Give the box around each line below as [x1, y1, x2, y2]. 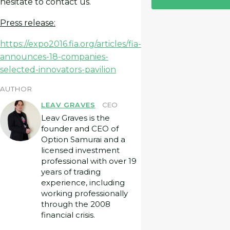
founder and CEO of [41, 124, 119, 134]
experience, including [41, 178, 125, 188]
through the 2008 [41, 199, 110, 209]
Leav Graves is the [41, 113, 110, 123]
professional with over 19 [41, 156, 137, 166]
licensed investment [41, 145, 120, 156]
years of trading [41, 167, 101, 177]
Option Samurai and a [41, 135, 125, 145]
